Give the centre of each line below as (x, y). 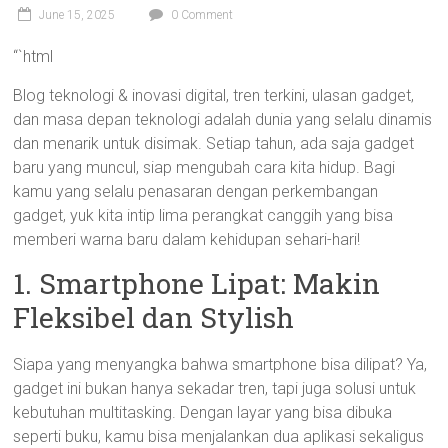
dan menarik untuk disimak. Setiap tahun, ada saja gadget (214, 143)
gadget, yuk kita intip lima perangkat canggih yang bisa (203, 215)
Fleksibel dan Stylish (154, 317)
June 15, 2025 (77, 15)
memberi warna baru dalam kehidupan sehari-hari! (187, 239)
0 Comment (201, 15)
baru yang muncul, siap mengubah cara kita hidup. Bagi (204, 167)
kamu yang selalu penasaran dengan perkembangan (196, 191)
